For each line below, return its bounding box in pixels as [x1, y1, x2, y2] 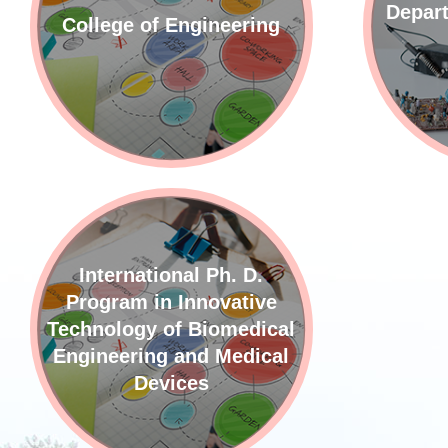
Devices [133, 372, 209, 395]
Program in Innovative [65, 291, 277, 314]
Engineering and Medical [53, 345, 290, 368]
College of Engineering [62, 14, 281, 37]
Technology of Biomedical [47, 318, 296, 341]
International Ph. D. [79, 264, 264, 287]
